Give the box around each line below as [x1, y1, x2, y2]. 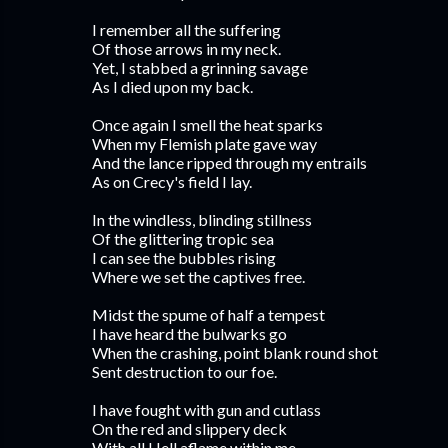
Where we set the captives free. [92, 267, 305, 286]
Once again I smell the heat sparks [92, 115, 323, 134]
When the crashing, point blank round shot [92, 343, 378, 362]
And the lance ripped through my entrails [92, 153, 367, 172]
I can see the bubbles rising [92, 248, 276, 267]
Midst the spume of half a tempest [92, 305, 325, 324]
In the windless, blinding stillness [92, 210, 312, 229]
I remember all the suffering [92, 20, 281, 39]
